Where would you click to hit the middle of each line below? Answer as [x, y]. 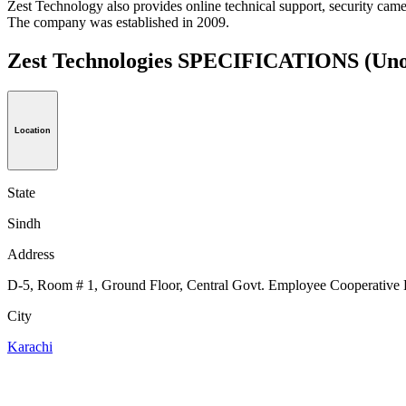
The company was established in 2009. [118, 22]
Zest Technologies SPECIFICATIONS [186, 60]
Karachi [30, 347]
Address [31, 255]
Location [33, 131]
